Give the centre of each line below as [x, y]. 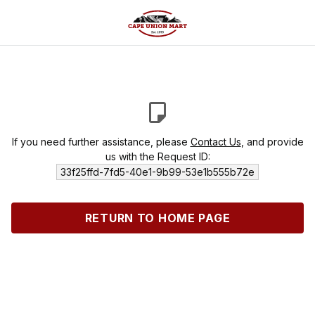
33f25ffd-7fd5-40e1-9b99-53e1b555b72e [157, 172]
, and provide [272, 142]
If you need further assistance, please [101, 142]
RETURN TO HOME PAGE [157, 218]
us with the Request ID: [157, 156]
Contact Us [216, 142]
